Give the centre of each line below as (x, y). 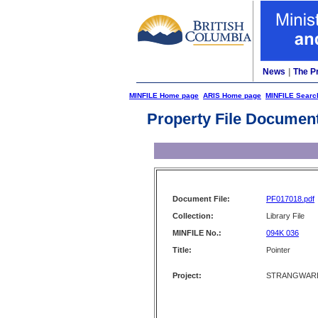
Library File (285, 216)
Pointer (278, 250)
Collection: (193, 216)
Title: (182, 250)
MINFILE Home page (164, 95)
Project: (187, 275)
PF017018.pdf (290, 199)
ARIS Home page (232, 95)
